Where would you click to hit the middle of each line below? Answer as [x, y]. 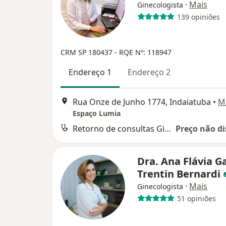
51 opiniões [196, 198]
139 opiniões [198, 17]
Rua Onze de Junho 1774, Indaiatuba [142, 102]
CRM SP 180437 [88, 52]
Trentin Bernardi [180, 174]
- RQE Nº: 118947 [143, 52]
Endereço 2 [149, 72]
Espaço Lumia [97, 114]
